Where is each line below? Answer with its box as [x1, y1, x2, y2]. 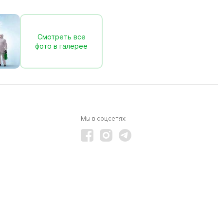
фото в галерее [35, 42, 88, 50]
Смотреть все [37, 33, 86, 41]
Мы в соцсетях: [81, 115, 127, 122]
